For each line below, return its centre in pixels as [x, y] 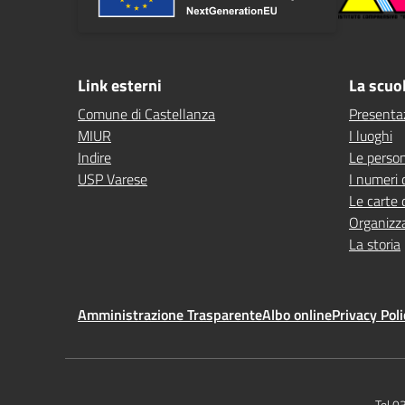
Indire [94, 157]
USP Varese [113, 179]
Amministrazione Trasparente [170, 315]
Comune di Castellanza [146, 114]
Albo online [297, 315]
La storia [375, 244]
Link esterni [120, 85]
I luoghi [371, 136]
